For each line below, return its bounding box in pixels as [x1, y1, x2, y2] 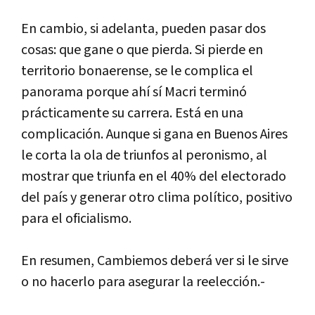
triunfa [96, 167, 136, 186]
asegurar [128, 272, 179, 291]
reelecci [196, 272, 242, 291]
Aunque [106, 124, 150, 143]
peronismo [186, 146, 250, 165]
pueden [161, 19, 206, 38]
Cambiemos [97, 251, 167, 270]
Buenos [214, 124, 257, 143]
